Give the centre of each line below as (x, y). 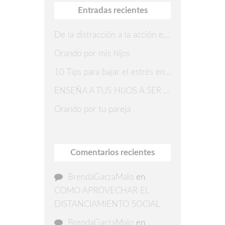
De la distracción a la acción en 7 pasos (166, 35)
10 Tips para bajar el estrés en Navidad (168, 72)
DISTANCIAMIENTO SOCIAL (107, 204)
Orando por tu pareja (92, 109)
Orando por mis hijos (92, 54)
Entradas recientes (113, 10)
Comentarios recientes (113, 153)
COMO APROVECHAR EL (102, 191)
